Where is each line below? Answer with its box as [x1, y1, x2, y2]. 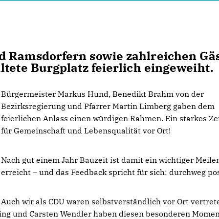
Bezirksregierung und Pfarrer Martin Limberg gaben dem [1, 101, 215, 111]
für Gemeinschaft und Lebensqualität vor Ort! [1, 126, 171, 135]
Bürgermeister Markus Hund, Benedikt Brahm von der [1, 89, 204, 99]
